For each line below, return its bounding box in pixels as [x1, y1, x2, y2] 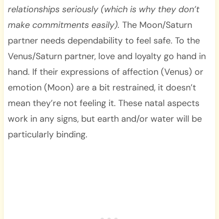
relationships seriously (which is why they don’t [7, 3, 199, 15]
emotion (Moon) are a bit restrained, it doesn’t [7, 81, 196, 93]
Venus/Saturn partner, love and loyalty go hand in [7, 50, 206, 62]
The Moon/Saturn [119, 19, 192, 31]
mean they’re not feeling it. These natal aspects [7, 97, 199, 109]
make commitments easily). [7, 19, 120, 31]
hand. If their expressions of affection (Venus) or [7, 66, 203, 78]
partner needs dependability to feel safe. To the [7, 34, 200, 46]
